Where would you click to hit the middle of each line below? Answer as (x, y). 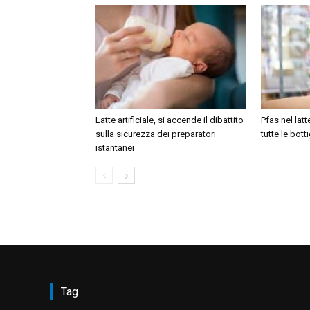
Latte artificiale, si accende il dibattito (170, 120)
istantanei (115, 148)
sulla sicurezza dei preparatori (156, 134)
